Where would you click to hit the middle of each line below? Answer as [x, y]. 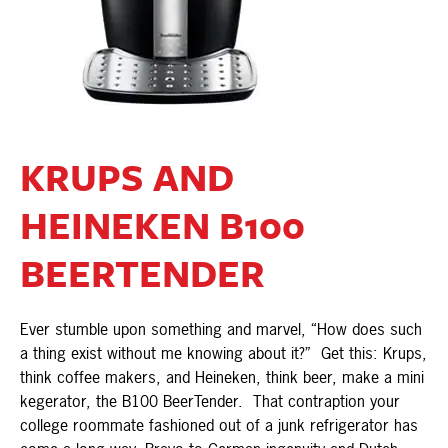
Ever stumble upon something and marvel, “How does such [221, 329]
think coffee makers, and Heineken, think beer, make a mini [222, 377]
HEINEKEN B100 [162, 225]
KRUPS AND [127, 177]
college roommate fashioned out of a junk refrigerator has [219, 425]
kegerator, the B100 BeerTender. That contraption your [210, 401]
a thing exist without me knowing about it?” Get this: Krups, [223, 353]
